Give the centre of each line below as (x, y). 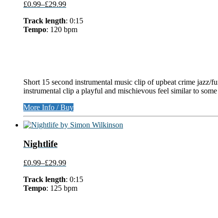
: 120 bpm (62, 30)
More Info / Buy (48, 108)
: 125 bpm (62, 188)
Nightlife (40, 144)
